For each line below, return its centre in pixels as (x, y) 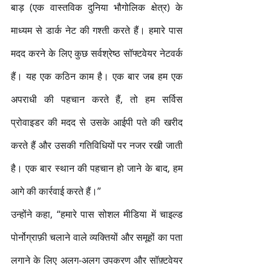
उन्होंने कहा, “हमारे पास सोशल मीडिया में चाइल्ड (97, 214)
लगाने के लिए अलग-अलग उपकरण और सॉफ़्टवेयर (97, 260)
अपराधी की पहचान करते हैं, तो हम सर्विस (97, 99)
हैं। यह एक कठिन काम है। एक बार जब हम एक (97, 76)
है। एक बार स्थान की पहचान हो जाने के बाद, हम (97, 168)
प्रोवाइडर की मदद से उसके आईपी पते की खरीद (97, 122)
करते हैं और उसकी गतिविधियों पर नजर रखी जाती (97, 145)
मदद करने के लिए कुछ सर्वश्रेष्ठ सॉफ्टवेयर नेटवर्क (97, 53)
